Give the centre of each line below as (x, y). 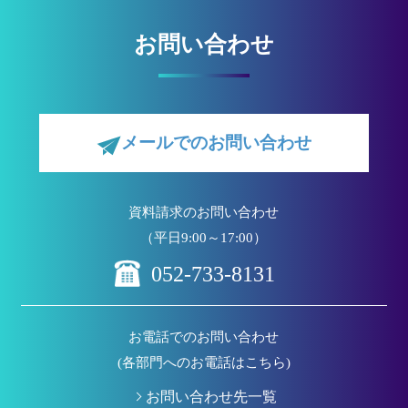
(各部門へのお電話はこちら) (204, 362)
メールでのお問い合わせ (216, 142)
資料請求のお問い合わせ (204, 212)
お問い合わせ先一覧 (211, 396)
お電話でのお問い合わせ (204, 337)
